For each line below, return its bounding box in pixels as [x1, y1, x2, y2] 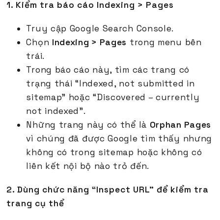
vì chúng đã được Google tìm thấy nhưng [26, 133, 213, 144]
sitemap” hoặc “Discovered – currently [26, 92, 200, 103]
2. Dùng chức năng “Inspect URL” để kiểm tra [6, 184, 209, 195]
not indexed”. [26, 106, 86, 117]
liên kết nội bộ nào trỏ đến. [26, 161, 150, 172]
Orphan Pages [149, 119, 212, 131]
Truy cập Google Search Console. [26, 23, 174, 34]
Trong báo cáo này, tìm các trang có [26, 64, 190, 76]
